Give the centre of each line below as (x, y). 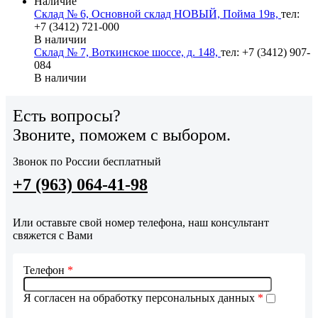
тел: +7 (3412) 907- (265, 52)
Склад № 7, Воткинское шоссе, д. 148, (127, 52)
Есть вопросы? (67, 115)
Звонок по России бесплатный (87, 161)
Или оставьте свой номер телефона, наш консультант (141, 222)
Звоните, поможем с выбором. (122, 135)
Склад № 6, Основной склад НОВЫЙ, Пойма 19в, (158, 13)
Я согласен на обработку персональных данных (141, 298)
